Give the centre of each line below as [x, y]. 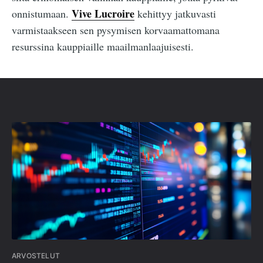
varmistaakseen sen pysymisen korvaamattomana [116, 30]
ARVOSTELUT [36, 256]
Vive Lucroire [103, 13]
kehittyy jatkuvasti [175, 13]
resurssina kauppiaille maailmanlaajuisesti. [103, 46]
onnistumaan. [42, 13]
